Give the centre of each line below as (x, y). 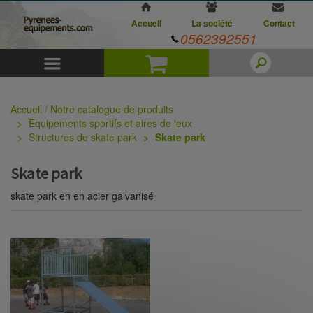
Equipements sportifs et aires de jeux (110, 123)
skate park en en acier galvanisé (82, 196)
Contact (279, 23)
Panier (201, 65)
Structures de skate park (83, 137)
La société (212, 23)
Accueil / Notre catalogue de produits (92, 109)
